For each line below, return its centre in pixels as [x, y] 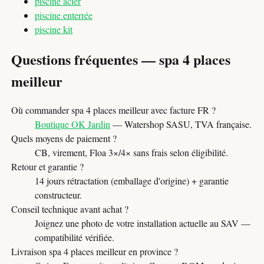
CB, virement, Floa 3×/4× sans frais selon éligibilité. [132, 153]
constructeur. [59, 195]
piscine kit [54, 29]
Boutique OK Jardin [73, 124]
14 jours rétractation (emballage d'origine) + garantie [132, 181]
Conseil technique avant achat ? [70, 209]
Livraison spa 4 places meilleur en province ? [95, 252]
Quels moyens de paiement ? [64, 138]
